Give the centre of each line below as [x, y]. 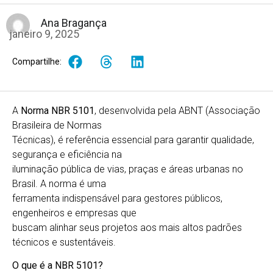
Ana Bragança [74, 23]
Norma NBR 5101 [56, 110]
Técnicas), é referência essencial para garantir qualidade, [133, 140]
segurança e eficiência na [67, 154]
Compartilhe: [37, 62]
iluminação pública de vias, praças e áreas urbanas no [128, 169]
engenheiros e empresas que [74, 213]
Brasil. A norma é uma [59, 183]
